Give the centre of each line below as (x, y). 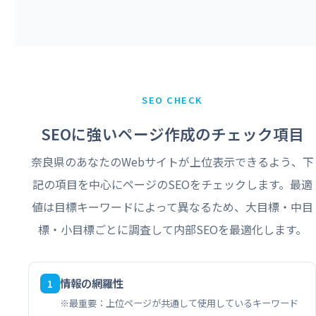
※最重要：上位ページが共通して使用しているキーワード (179, 303)
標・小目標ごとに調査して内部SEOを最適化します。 (172, 229)
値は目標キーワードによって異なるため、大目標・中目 (172, 206)
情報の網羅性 (92, 282)
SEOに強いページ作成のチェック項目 (172, 133)
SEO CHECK (172, 99)
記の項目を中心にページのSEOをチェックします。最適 (172, 184)
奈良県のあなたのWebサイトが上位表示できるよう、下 (172, 161)
